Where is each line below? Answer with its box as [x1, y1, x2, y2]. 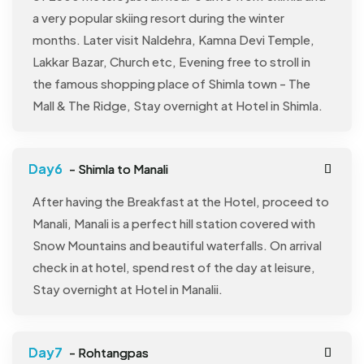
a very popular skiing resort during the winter [32, 10, 284, 26]
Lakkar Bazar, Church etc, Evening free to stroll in [32, 54, 310, 70]
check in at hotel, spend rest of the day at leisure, [32, 259, 315, 275]
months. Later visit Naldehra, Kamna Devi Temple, [32, 32, 314, 48]
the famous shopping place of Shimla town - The [32, 76, 310, 92]
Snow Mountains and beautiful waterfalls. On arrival [32, 237, 322, 253]
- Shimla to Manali [67, 161, 168, 177]
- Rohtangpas [67, 344, 149, 361]
